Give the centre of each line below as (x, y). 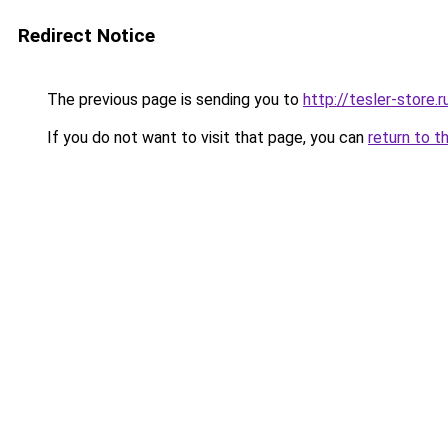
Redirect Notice (86, 35)
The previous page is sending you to (173, 99)
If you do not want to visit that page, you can (205, 137)
